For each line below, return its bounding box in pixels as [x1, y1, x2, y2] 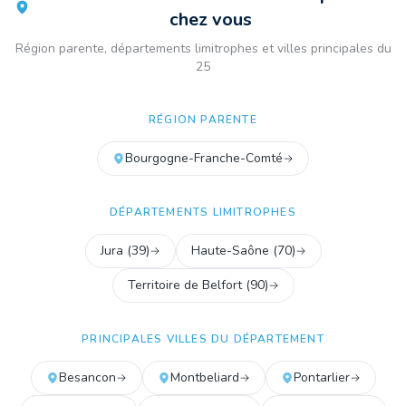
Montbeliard [169, 369, 239, 386]
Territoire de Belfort [127, 276, 242, 294]
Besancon [58, 369, 116, 386]
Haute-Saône [190, 242, 269, 259]
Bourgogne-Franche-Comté [125, 150, 283, 167]
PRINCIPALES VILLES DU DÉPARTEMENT [82, 332, 324, 346]
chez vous [169, 7, 252, 32]
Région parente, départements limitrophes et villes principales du [14, 40, 391, 57]
